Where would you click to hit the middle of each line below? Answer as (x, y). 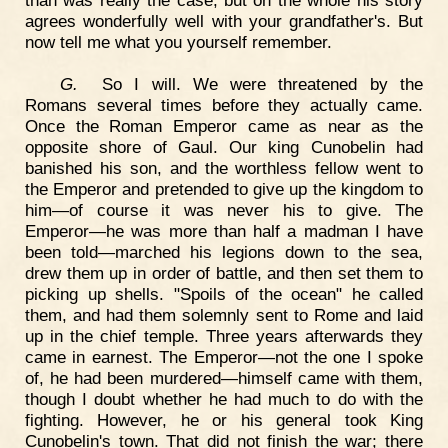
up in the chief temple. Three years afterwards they (224, 335)
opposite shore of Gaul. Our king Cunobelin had (224, 146)
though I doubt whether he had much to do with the (224, 398)
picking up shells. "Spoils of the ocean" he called (224, 293)
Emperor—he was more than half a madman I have (224, 230)
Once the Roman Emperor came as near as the (224, 125)
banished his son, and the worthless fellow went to (224, 167)
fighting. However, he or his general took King (224, 419)
